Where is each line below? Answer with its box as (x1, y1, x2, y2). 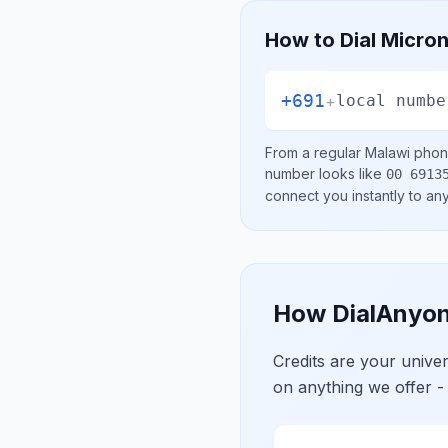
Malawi (365, 144, 410, 161)
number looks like (265, 165, 386, 182)
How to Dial (265, 28, 381, 52)
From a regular (265, 144, 365, 161)
